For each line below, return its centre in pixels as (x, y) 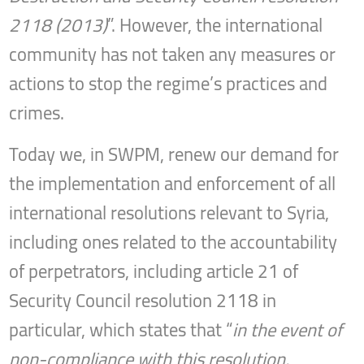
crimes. (37, 113)
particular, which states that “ (121, 330)
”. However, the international (215, 26)
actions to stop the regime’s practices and (169, 84)
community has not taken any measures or (173, 55)
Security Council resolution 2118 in (143, 301)
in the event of (288, 330)
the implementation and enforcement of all (173, 184)
